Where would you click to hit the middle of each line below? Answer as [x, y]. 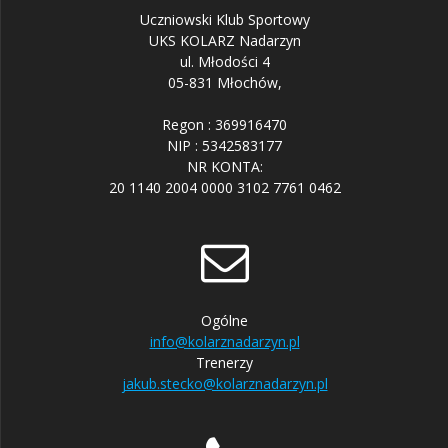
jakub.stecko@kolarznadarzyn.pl [224, 383]
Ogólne [224, 320]
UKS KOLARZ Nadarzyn [224, 40]
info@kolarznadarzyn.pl [224, 341]
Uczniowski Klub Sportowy [224, 19]
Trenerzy [224, 362]
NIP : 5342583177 [224, 145]
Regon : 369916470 [224, 124]
